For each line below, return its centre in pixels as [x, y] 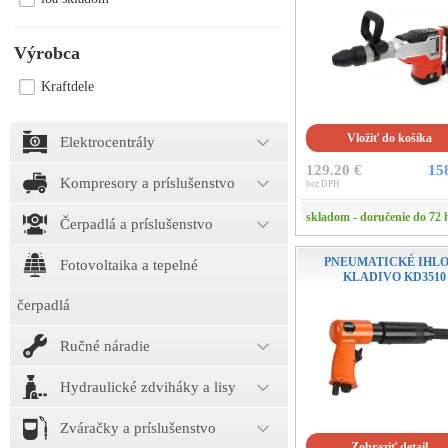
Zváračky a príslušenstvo [138, 428]
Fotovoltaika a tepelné [129, 265]
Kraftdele [67, 86]
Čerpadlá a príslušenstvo [136, 224]
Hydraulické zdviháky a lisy [148, 387]
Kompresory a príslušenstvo [147, 183]
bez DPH [322, 184]
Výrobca [47, 53]
